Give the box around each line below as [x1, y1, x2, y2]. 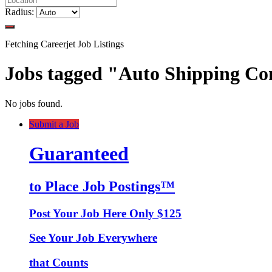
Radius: [5, 6, 34, 17]
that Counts [29, 256, 88, 269]
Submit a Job [29, 118, 79, 129]
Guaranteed [29, 143, 129, 165]
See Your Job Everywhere [29, 231, 157, 245]
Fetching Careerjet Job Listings [5, 38, 124, 49]
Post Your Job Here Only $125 [29, 206, 182, 220]
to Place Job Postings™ [29, 178, 175, 194]
